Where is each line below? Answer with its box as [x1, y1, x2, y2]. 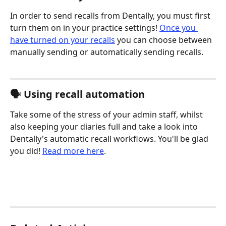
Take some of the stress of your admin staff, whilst [10, 109, 205, 121]
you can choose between [115, 34, 214, 45]
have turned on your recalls [10, 34, 115, 45]
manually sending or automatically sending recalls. [10, 46, 203, 58]
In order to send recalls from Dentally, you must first [10, 10, 212, 21]
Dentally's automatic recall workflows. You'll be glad [10, 133, 210, 145]
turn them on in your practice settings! [10, 22, 159, 33]
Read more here [42, 145, 104, 157]
